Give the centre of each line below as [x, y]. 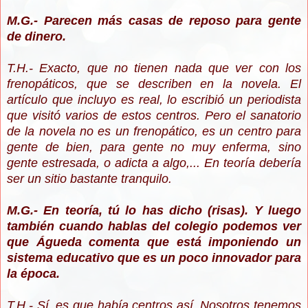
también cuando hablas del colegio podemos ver [154, 227]
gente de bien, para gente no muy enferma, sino [154, 147]
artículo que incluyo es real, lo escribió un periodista [154, 100]
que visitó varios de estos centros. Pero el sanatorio [154, 116]
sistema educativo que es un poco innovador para [154, 258]
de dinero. [36, 37]
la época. [33, 274]
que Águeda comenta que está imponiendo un [154, 242]
